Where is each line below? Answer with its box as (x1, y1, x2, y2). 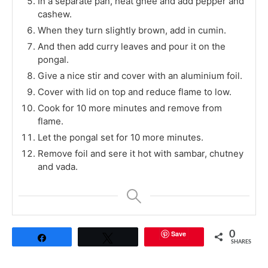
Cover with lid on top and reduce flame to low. (38, 86, 232, 98)
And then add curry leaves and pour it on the (38, 41, 226, 53)
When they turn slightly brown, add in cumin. (38, 25, 226, 36)
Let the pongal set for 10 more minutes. (38, 132, 203, 144)
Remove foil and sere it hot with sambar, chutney (38, 148, 243, 160)
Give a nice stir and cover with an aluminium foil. (38, 70, 242, 82)
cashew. (38, 8, 72, 20)
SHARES (230, 239, 251, 245)
